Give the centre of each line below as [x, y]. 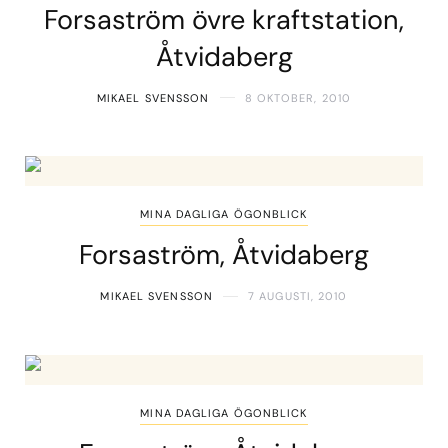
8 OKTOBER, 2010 [298, 97]
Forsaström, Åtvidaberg [224, 255]
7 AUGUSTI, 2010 [298, 296]
